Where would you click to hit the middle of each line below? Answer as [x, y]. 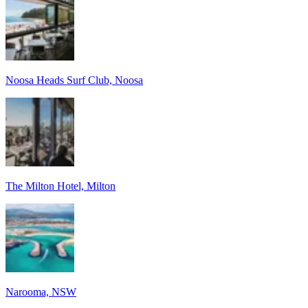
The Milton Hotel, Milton [60, 186]
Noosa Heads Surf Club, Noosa [74, 80]
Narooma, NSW [41, 291]
